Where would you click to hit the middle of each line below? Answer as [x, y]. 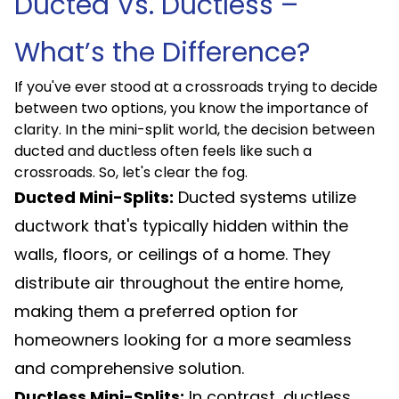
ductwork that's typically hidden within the [181, 226]
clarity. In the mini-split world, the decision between [195, 130]
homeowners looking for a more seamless [183, 340]
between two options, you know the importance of [191, 108]
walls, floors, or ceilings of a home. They [172, 254]
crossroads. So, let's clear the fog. [131, 172]
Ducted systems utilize [265, 197]
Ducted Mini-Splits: [94, 197]
